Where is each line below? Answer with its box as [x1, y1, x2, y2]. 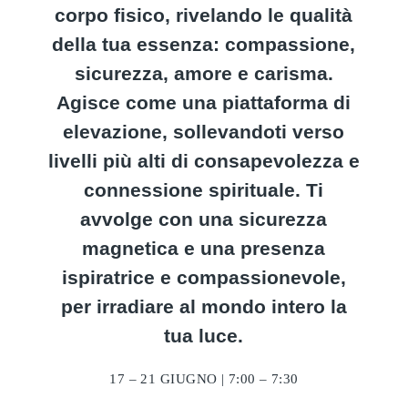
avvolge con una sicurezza [80, 209, 328, 229]
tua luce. [164, 325, 244, 346]
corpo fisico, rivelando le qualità [55, 5, 353, 25]
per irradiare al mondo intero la [60, 296, 347, 317]
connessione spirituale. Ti [84, 179, 324, 200]
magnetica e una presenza [82, 238, 326, 259]
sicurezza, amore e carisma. [74, 63, 333, 84]
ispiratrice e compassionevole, [61, 267, 346, 288]
